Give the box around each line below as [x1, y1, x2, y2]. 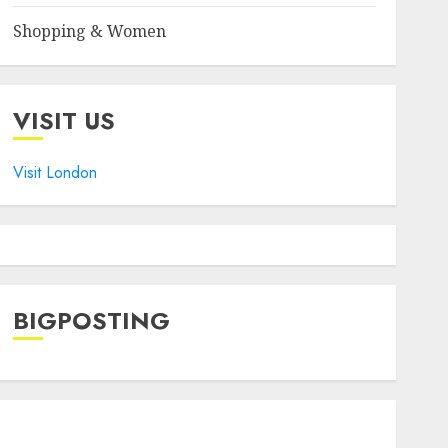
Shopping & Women [12, 20, 166, 42]
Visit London [12, 161, 97, 184]
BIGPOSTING [12, 303, 170, 338]
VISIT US [12, 103, 115, 138]
